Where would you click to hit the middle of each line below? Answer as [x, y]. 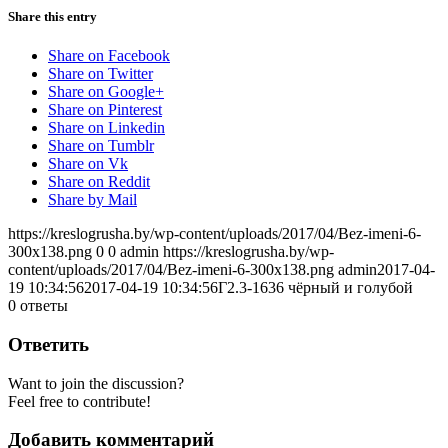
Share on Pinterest [105, 110]
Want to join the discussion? [96, 383]
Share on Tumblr [101, 146]
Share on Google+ [106, 92]
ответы [44, 306]
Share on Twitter [100, 74]
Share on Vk [88, 164]
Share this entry [52, 16]
